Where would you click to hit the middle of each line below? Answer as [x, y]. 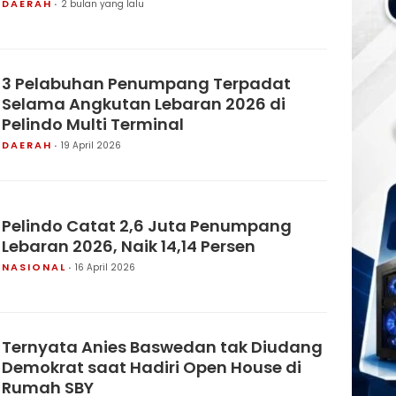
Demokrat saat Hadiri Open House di [152, 367]
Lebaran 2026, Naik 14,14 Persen [129, 246]
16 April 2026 [105, 267]
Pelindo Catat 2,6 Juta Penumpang [147, 225]
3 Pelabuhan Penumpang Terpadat [146, 84]
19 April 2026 [91, 145]
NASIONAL [34, 267]
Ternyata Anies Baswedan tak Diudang [162, 347]
